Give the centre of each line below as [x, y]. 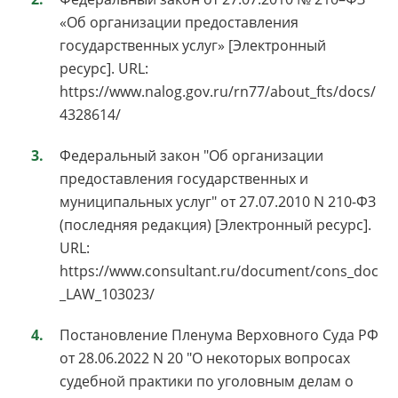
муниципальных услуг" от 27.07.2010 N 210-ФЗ [218, 201]
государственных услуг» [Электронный [193, 45]
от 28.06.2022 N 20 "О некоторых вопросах [205, 358]
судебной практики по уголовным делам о [207, 381]
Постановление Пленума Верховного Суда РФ [219, 334]
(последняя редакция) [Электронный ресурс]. [215, 224]
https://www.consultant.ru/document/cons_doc [219, 271]
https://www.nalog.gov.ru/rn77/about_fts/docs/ [218, 91]
